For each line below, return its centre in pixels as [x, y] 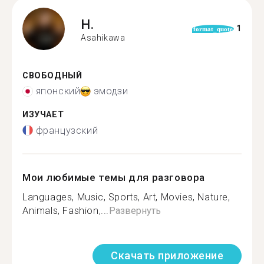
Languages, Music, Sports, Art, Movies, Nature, [126, 197]
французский [67, 130]
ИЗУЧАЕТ [43, 115]
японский [58, 91]
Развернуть [135, 210]
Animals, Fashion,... [66, 210]
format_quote [213, 29]
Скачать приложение [167, 255]
